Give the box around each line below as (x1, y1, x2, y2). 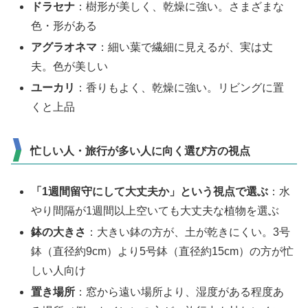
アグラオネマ (31, 41, 98, 54)
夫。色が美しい (31, 60, 109, 73)
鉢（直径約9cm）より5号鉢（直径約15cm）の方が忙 (31, 245, 294, 258)
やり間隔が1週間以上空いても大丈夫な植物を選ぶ (31, 205, 280, 217)
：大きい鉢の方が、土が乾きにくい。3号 (86, 226, 291, 239)
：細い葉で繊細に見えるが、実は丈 (97, 41, 274, 54)
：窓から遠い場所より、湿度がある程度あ (75, 286, 285, 298)
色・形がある (31, 20, 98, 32)
